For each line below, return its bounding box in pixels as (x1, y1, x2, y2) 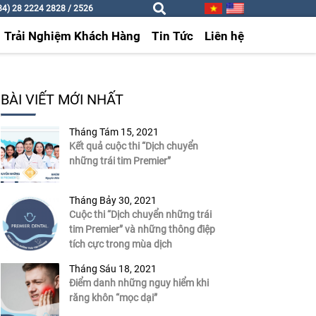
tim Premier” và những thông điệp (68, 224, 215, 236)
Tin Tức (152, 29, 194, 44)
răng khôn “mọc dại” (68, 292, 157, 304)
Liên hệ (205, 29, 245, 44)
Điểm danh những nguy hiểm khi (68, 277, 209, 289)
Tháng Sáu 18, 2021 (68, 263, 157, 275)
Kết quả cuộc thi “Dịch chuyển (68, 140, 198, 152)
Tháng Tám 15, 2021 (68, 126, 159, 138)
